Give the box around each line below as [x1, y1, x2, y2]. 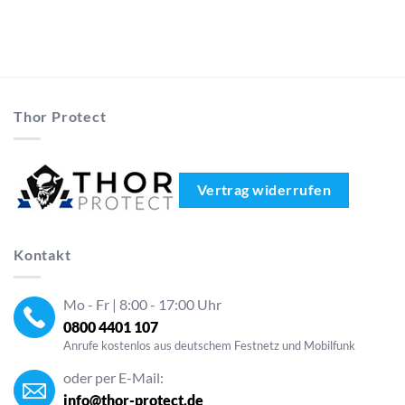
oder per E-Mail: [63, 368, 164, 386]
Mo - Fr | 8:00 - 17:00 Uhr [63, 295, 221, 313]
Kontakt [14, 246, 71, 264]
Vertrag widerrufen [196, 181, 331, 198]
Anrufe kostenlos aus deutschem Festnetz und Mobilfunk [63, 337, 355, 353]
